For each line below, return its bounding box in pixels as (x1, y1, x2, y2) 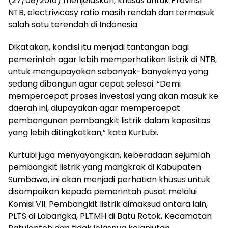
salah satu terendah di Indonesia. (8, 18, 139, 31)
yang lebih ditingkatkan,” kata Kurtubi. (8, 126, 158, 138)
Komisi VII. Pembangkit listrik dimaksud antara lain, (8, 197, 208, 210)
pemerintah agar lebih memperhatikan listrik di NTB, (8, 53, 217, 65)
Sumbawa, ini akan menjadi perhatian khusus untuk (8, 173, 210, 185)
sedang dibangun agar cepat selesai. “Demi (8, 77, 181, 90)
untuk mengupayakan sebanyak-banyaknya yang (8, 65, 208, 77)
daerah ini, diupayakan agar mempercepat (8, 102, 180, 114)
